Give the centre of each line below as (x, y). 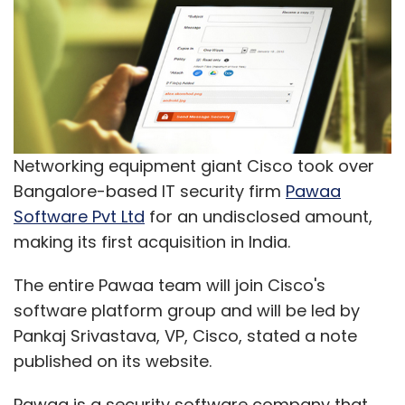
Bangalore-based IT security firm (150, 191)
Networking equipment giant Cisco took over (194, 165)
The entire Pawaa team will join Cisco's (170, 285)
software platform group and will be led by (187, 310)
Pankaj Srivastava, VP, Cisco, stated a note (185, 335)
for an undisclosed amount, (259, 216)
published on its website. (113, 361)
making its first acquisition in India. (152, 241)
